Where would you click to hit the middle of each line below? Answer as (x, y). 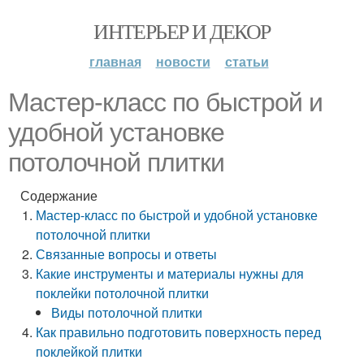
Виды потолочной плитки (127, 312)
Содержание (59, 195)
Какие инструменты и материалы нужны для (170, 273)
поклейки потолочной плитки (123, 293)
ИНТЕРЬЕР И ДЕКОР (182, 31)
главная (115, 61)
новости (183, 61)
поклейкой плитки (89, 351)
